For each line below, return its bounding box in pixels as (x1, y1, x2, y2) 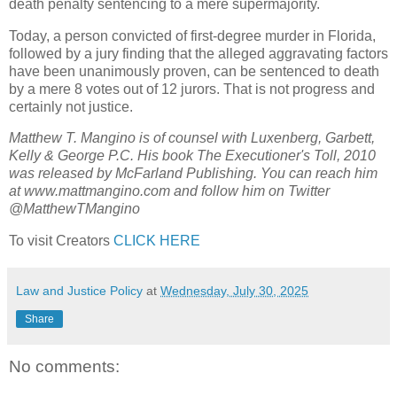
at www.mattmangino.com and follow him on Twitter (9, 183, 330, 199)
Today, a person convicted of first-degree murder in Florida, (9, 27, 376, 43)
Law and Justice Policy (16, 284, 143, 299)
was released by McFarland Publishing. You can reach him (9, 166, 378, 182)
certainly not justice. (9, 98, 133, 114)
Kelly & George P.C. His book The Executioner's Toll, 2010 (9, 148, 376, 164)
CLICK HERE (113, 233, 200, 249)
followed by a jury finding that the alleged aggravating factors (9, 45, 388, 61)
